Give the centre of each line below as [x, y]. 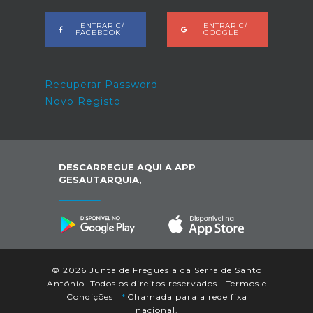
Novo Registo [83, 101]
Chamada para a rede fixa [186, 296]
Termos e [246, 283]
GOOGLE [221, 32]
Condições [89, 296]
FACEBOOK [98, 32]
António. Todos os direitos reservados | [136, 283]
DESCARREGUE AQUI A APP [127, 167]
